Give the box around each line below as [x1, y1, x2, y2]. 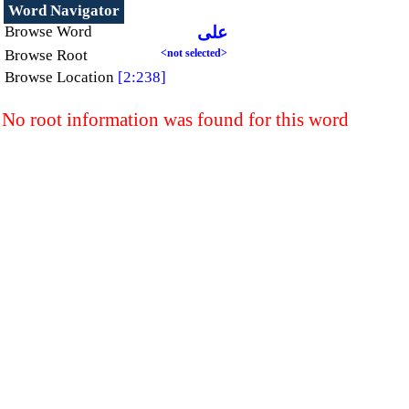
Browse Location [5, 68, 114, 86]
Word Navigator [8, 2, 120, 19]
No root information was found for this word [2, 109, 349, 131]
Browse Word [5, 23, 92, 40]
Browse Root [5, 47, 88, 64]
